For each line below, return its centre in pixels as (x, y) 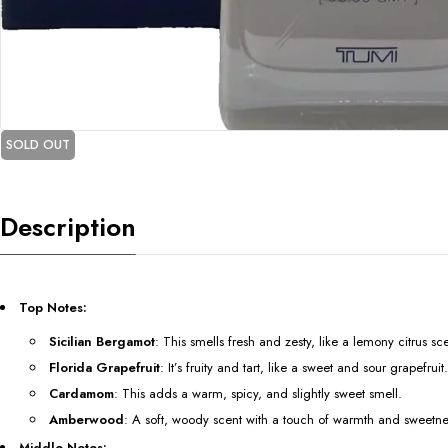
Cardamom (81, 394)
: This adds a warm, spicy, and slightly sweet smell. (258, 394)
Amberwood (86, 420)
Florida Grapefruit (104, 368)
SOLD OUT (38, 145)
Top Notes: (53, 308)
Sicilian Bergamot (102, 342)
